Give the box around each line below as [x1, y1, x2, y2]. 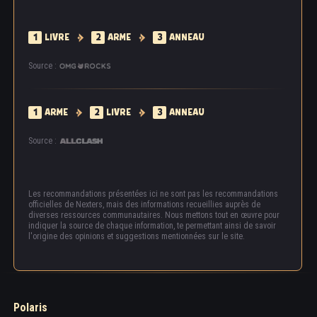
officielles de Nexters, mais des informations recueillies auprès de [28, 200, 260, 210]
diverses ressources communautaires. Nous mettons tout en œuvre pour [28, 210, 279, 221]
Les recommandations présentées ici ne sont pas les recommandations [28, 189, 278, 200]
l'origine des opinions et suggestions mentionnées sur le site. [28, 231, 245, 242]
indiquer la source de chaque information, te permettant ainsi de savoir [28, 221, 276, 231]
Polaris [13, 301, 47, 315]
